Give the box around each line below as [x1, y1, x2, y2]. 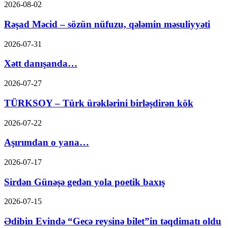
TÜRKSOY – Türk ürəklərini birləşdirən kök [4, 97, 193, 108]
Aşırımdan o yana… [4, 137, 89, 148]
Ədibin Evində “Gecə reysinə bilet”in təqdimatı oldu [4, 216, 221, 227]
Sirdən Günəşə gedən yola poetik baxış [4, 176, 165, 187]
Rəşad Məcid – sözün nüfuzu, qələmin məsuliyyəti [4, 18, 210, 30]
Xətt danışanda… [4, 58, 77, 69]
